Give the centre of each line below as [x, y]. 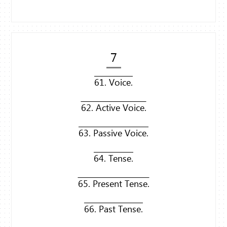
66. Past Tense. [113, 209]
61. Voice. [113, 82]
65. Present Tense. [113, 184]
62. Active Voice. [113, 108]
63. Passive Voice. [113, 133]
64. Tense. [113, 158]
